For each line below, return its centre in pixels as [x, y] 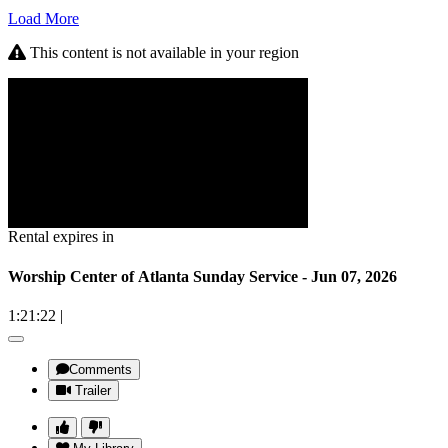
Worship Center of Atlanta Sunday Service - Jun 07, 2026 [202, 276]
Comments [100, 369]
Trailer [93, 390]
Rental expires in [61, 237]
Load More [43, 19]
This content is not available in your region [162, 53]
